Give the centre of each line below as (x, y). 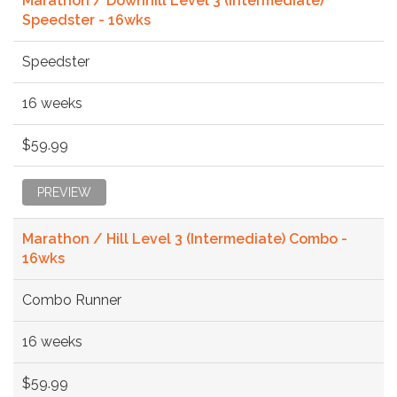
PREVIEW (64, 192)
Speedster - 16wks (86, 19)
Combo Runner (72, 300)
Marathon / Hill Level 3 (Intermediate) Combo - (185, 238)
